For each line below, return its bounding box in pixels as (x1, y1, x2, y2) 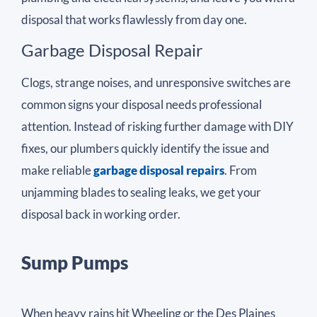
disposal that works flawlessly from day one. (21, 11, 247, 27)
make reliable (21, 163, 93, 178)
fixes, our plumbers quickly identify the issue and (21, 141, 270, 156)
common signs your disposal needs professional (21, 97, 262, 113)
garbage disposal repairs (93, 163, 224, 178)
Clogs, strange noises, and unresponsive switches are (21, 75, 291, 91)
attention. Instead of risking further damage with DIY (21, 119, 294, 134)
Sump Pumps (21, 251, 128, 275)
